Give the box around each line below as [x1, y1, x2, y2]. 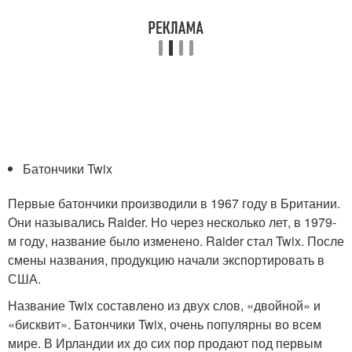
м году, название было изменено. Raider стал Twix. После [8, 232, 344, 250]
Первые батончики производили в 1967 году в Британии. [8, 194, 340, 212]
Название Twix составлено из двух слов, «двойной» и [8, 296, 321, 314]
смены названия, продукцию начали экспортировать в [8, 251, 324, 269]
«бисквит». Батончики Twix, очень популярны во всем [8, 315, 321, 333]
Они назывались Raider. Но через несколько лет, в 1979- [8, 213, 336, 231]
